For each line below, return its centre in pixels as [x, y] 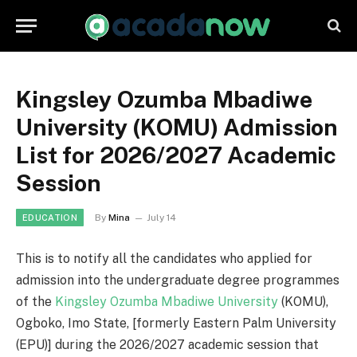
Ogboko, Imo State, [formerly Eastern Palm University [176, 323]
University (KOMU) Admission [177, 127]
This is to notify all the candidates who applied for [164, 259]
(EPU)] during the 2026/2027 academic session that [167, 345]
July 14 [161, 218]
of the [35, 302]
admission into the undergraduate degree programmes [178, 280]
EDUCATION [50, 218]
